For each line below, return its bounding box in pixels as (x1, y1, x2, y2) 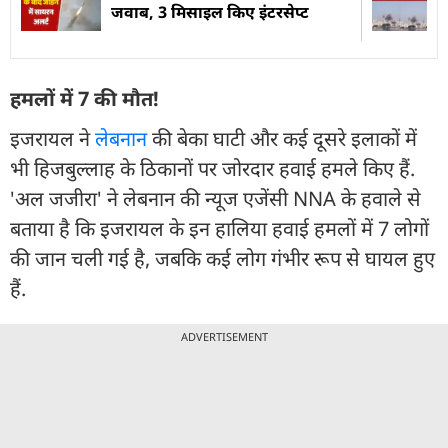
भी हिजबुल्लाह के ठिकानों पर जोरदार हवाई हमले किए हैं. (10, 154, 415, 182)
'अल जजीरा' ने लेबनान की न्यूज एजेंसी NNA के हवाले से (10, 184, 421, 212)
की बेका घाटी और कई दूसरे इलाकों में (147, 124, 417, 152)
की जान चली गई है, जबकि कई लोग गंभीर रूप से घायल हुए (10, 244, 435, 272)
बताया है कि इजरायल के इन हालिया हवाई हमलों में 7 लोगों (10, 214, 429, 242)
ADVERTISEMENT (180, 328, 268, 344)
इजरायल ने (10, 124, 95, 152)
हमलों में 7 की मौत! (10, 84, 159, 112)
